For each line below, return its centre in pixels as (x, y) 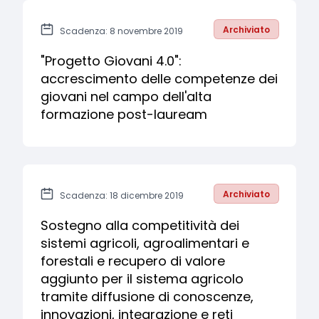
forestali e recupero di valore (133, 261)
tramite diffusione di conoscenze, (147, 297)
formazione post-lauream (124, 114)
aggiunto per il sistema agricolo (142, 279)
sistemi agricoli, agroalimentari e (145, 243)
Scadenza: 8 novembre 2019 (121, 31)
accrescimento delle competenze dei (159, 79)
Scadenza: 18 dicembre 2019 (122, 195)
